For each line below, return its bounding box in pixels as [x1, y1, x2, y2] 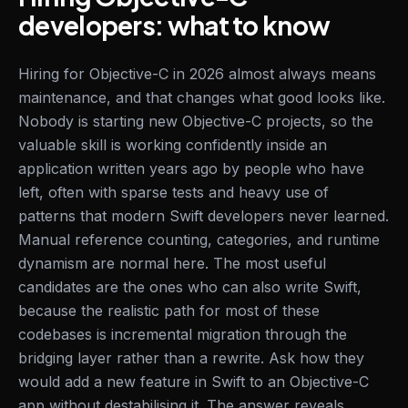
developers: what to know [18, 9, 331, 41]
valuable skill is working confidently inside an [18, 136, 327, 154]
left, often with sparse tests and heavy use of [18, 183, 329, 201]
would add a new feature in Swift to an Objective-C [18, 372, 369, 391]
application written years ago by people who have [18, 159, 364, 178]
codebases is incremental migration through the [18, 325, 347, 343]
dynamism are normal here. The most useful [18, 254, 326, 272]
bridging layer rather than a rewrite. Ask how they [18, 349, 364, 367]
